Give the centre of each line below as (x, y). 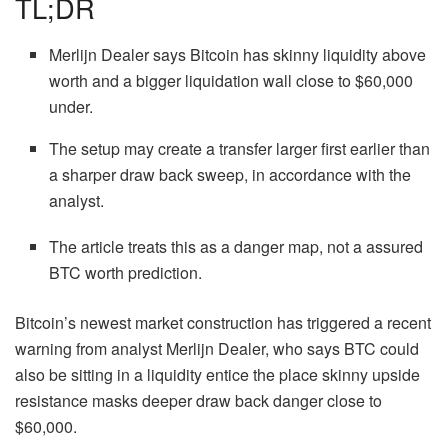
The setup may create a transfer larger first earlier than (240, 148)
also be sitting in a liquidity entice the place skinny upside (217, 374)
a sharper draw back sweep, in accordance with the (230, 174)
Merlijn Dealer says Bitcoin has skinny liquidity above (238, 54)
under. (71, 106)
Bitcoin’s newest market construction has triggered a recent (223, 322)
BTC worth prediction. (126, 272)
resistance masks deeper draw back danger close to (198, 400)
